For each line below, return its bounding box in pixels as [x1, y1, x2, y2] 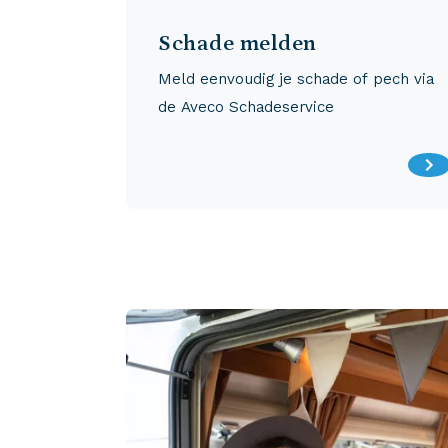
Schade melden [158, 31, 317, 57]
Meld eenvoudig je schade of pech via [158, 70, 434, 89]
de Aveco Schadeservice [158, 98, 334, 117]
